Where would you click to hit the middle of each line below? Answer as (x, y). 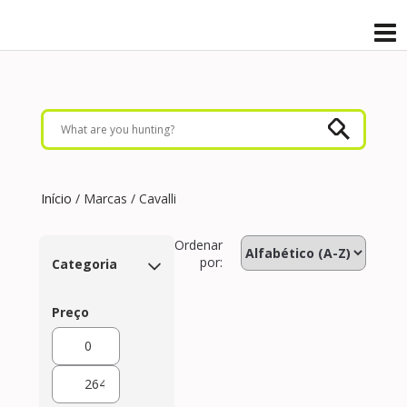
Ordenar (199, 244)
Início (56, 199)
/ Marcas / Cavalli (124, 199)
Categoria (84, 264)
